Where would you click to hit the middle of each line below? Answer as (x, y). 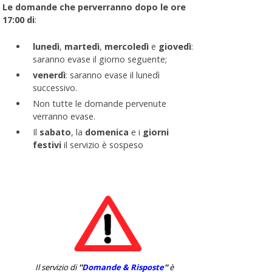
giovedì (175, 46)
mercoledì (127, 46)
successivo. (55, 87)
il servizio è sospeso (102, 144)
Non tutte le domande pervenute (99, 103)
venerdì (49, 75)
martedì (82, 46)
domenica (107, 132)
